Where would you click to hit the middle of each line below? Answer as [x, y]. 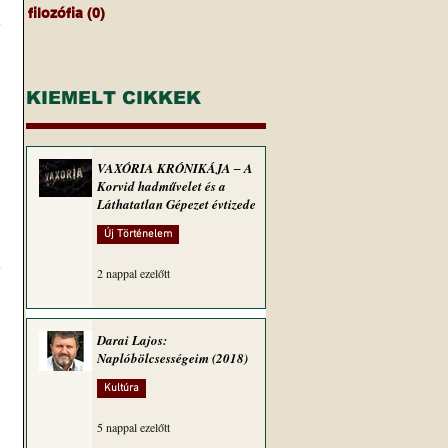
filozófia [55, 13]
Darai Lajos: [132, 340]
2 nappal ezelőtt [133, 273]
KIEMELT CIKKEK [113, 98]
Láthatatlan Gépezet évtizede [176, 204]
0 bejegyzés [145, 13]
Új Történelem [138, 234]
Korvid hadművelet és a [161, 186]
